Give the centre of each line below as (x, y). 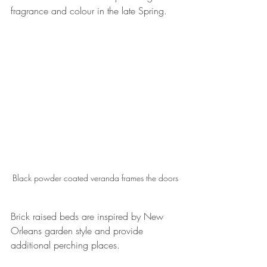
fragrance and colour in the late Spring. (89, 10)
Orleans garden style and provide (78, 231)
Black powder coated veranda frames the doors (95, 178)
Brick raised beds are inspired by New (89, 217)
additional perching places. (65, 245)
